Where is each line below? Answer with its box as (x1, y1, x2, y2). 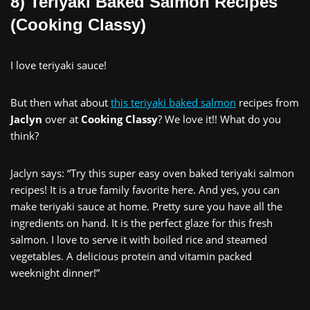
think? (10, 128, 39, 143)
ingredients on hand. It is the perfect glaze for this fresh (10, 215, 273, 230)
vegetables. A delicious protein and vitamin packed (10, 248, 252, 263)
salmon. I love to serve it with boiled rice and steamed (10, 232, 267, 246)
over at (42, 111, 81, 126)
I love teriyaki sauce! (10, 57, 107, 72)
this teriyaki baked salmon (111, 95, 236, 109)
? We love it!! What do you (158, 111, 281, 126)
